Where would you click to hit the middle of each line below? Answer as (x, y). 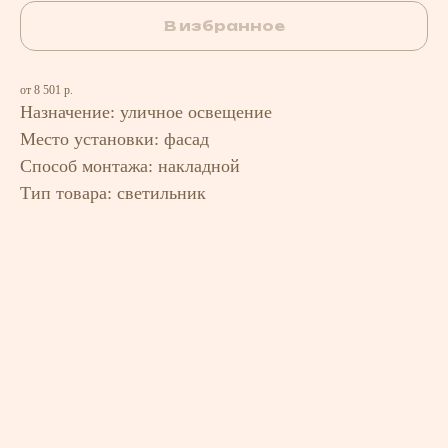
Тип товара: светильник (113, 193)
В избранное (224, 25)
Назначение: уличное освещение (146, 112)
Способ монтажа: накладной (130, 166)
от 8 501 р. (46, 90)
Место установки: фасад (114, 139)
